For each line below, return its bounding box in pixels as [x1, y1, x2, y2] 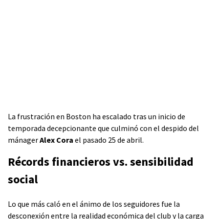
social [8, 172, 38, 187]
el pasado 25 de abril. [73, 135, 145, 145]
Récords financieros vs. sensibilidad [8, 154, 194, 169]
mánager [8, 135, 40, 145]
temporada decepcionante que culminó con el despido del [8, 123, 199, 133]
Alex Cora [40, 135, 73, 145]
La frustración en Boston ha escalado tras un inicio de [8, 111, 185, 121]
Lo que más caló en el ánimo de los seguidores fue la [8, 199, 180, 209]
